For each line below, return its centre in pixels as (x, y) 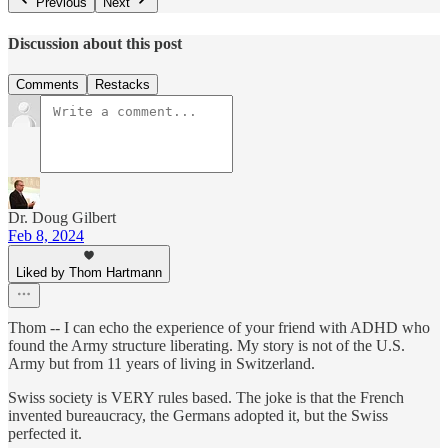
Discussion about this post (95, 43)
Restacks (122, 84)
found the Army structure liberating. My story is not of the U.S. (206, 345)
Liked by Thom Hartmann (89, 272)
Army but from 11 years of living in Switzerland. (161, 363)
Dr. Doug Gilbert (62, 217)
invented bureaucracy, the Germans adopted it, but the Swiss (198, 415)
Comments (47, 84)
